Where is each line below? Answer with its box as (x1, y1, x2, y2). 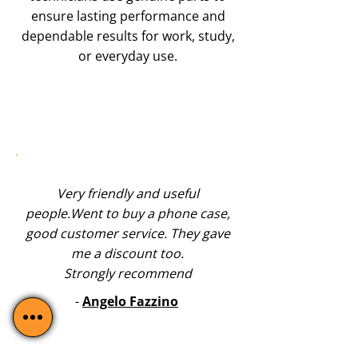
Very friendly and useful (56, 185, 199, 202)
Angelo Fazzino (82, 292, 178, 310)
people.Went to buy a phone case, (25, 205, 230, 222)
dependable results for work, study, (21, 27, 235, 45)
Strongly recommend (63, 265, 192, 282)
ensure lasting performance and (30, 7, 225, 25)
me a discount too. (71, 245, 184, 262)
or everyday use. (78, 47, 177, 65)
